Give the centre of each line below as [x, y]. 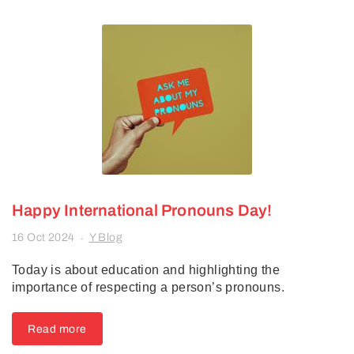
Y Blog [106, 237]
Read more [57, 329]
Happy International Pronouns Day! [142, 210]
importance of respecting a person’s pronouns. [148, 287]
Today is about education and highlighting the [146, 270]
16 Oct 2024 [43, 237]
